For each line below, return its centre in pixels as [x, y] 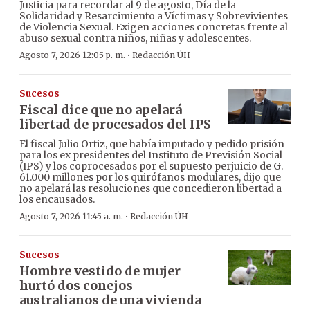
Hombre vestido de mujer [100, 271]
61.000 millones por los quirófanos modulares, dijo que [150, 177]
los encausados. [57, 200]
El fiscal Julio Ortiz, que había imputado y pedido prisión [152, 144]
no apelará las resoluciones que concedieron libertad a [151, 189]
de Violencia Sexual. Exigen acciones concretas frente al [154, 27]
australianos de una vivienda [110, 300]
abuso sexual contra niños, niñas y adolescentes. [135, 38]
